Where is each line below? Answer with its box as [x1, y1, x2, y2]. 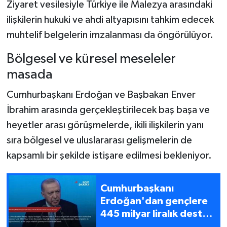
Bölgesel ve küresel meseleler [6, 52, 176, 66]
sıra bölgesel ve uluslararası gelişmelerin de [6, 135, 192, 145]
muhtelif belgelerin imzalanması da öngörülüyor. [6, 30, 213, 41]
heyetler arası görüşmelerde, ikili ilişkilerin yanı [6, 120, 204, 130]
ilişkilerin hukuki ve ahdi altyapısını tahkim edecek [6, 15, 214, 25]
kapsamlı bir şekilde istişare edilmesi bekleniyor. [6, 150, 212, 161]
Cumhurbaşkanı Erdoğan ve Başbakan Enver [6, 89, 196, 100]
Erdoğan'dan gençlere [100, 196, 208, 207]
